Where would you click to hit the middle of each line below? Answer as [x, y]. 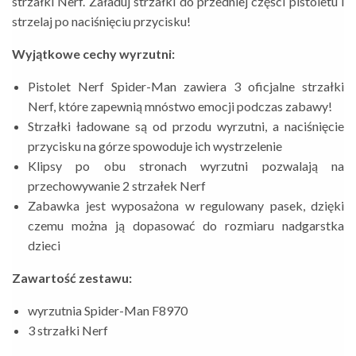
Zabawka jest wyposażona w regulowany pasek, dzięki [186, 205]
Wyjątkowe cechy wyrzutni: [93, 53]
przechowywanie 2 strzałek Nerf [117, 185]
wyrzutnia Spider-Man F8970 [108, 310]
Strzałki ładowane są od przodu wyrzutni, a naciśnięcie [186, 126]
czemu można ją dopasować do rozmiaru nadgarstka [186, 225]
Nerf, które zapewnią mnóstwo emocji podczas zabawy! [180, 106]
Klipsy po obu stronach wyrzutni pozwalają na [186, 165]
